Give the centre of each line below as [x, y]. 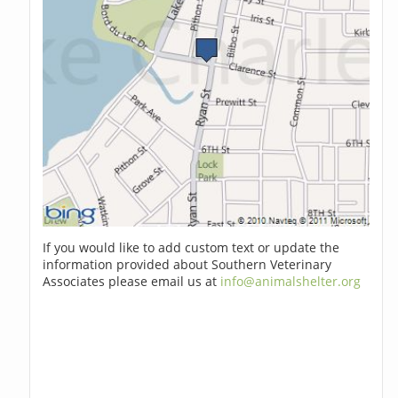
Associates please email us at [132, 282]
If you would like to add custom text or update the [191, 248]
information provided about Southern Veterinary [187, 265]
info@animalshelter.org [291, 282]
